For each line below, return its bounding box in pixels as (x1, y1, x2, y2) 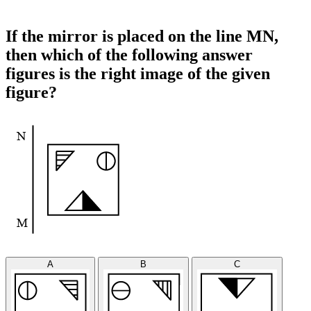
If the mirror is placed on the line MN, (6, 27, 278, 45)
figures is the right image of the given (6, 65, 270, 83)
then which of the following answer (6, 46, 253, 64)
